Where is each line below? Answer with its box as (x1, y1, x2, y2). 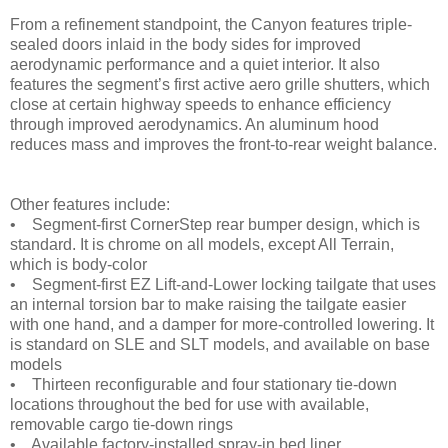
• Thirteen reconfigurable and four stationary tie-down (10, 376, 397, 394)
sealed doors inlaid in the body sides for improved (10, 36, 361, 54)
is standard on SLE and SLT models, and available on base (10, 336, 430, 354)
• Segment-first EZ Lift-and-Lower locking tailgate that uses (10, 276, 436, 294)
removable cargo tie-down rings (10, 416, 233, 434)
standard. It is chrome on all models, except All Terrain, (10, 236, 394, 254)
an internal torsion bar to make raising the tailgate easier (10, 296, 406, 314)
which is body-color (10, 256, 147, 274)
